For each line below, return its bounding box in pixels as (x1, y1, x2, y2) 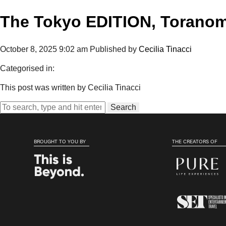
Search (110, 102, 136, 111)
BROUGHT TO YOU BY (34, 139, 86, 145)
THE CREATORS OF (172, 139, 218, 145)
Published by (90, 44, 139, 53)
